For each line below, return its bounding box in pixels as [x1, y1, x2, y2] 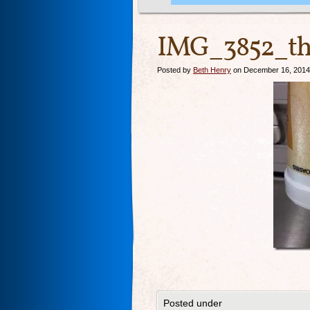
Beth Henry [193, 66, 231, 74]
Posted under [163, 298, 222, 309]
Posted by [157, 66, 193, 74]
